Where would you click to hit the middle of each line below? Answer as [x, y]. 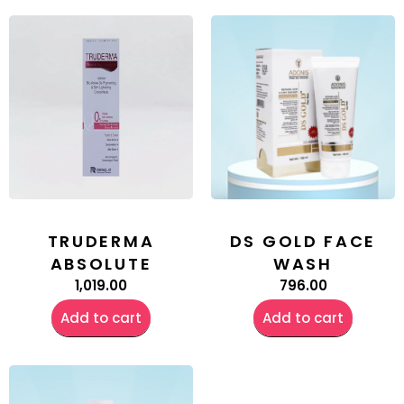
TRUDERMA [101, 242]
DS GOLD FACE [303, 242]
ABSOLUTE [101, 264]
